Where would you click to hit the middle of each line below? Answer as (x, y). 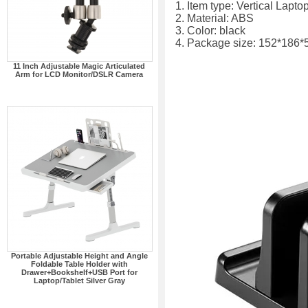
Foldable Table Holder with (79, 264)
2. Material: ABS (214, 18)
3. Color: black (210, 31)
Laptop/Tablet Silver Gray (79, 280)
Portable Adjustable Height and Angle (79, 256)
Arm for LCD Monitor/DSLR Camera (79, 74)
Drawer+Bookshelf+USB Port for (79, 272)
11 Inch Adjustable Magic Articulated (79, 66)
